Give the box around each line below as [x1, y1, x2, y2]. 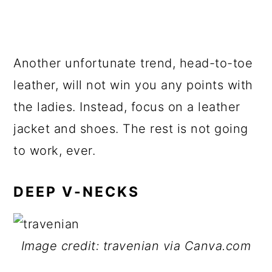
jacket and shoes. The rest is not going [13, 121, 248, 136]
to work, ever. [13, 143, 96, 158]
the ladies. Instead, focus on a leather [13, 100, 240, 114]
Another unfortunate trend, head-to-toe [13, 56, 253, 70]
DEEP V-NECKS [13, 183, 140, 200]
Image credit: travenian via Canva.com [21, 239, 251, 253]
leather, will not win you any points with [13, 78, 253, 92]
